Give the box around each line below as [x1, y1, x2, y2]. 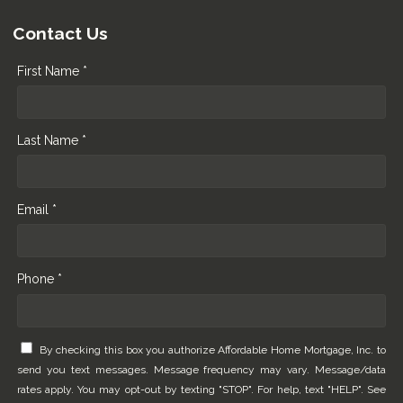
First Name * [17, 63, 87, 78]
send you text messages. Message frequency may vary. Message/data [17, 363, 386, 377]
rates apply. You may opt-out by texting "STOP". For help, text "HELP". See [17, 383, 386, 397]
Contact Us [13, 22, 108, 43]
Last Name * [17, 132, 86, 148]
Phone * [17, 271, 62, 286]
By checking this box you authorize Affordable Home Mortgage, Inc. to [39, 344, 387, 357]
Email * [17, 201, 57, 217]
